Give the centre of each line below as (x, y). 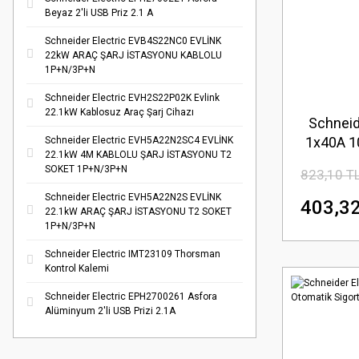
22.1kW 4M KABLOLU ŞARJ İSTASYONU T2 (138, 155)
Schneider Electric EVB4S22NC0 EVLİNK (133, 41)
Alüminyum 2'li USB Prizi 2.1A (110, 311)
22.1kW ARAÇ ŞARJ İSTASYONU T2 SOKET (138, 212)
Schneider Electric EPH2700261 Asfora (131, 296)
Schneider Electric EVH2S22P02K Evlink (132, 98)
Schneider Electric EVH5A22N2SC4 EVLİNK (139, 140)
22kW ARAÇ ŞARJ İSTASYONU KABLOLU (133, 55)
